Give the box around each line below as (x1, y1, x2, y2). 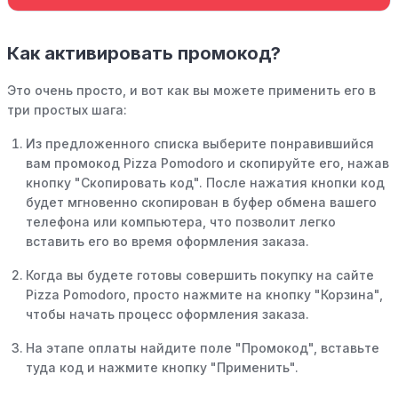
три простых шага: (7, 102, 127, 118)
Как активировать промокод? (7, 43, 281, 65)
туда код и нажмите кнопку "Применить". (26, 360, 298, 376)
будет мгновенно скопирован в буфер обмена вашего (26, 195, 377, 211)
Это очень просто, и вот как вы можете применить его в (7, 83, 376, 99)
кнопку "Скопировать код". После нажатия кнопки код (26, 175, 385, 191)
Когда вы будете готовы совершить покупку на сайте (26, 267, 374, 283)
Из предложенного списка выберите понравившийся (26, 136, 374, 152)
